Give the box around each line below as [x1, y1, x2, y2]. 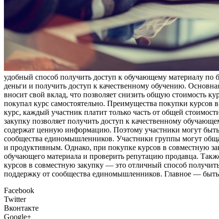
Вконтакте [4, 203, 39, 212]
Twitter [4, 195, 26, 203]
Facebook [4, 186, 34, 195]
